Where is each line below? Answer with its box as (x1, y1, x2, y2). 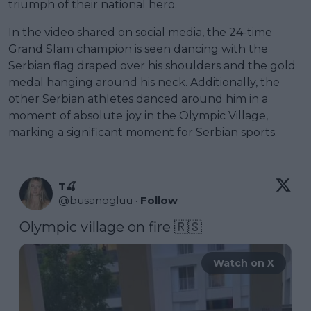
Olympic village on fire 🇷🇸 (19, 218, 205, 235)
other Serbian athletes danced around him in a (8, 92, 268, 106)
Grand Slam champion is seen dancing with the (8, 42, 268, 56)
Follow (140, 193, 178, 207)
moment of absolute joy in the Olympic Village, (8, 108, 268, 122)
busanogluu (69, 193, 133, 207)
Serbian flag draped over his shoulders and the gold (8, 58, 296, 72)
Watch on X (213, 256, 274, 269)
